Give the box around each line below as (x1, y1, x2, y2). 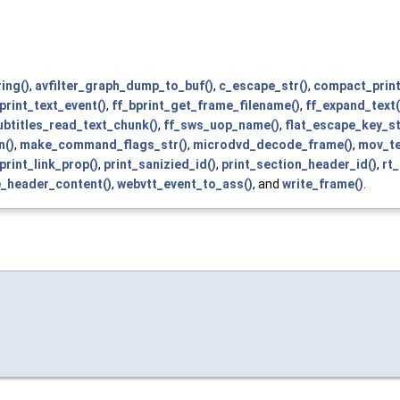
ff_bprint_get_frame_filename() (112, 97, 300, 112)
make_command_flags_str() (20, 137, 187, 152)
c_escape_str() (219, 78, 308, 93)
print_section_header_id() (221, 156, 377, 171)
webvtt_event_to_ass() (117, 176, 253, 191)
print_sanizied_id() (104, 156, 216, 171)
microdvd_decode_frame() (193, 137, 353, 152)
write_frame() (282, 176, 363, 191)
